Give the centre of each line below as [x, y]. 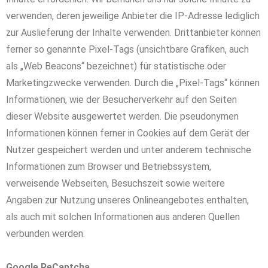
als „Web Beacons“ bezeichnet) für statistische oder [116, 66]
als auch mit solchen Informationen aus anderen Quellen [123, 217]
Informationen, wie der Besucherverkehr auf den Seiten [121, 100]
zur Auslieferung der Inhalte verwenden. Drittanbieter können [133, 33]
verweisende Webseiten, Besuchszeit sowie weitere [115, 183]
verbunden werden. [45, 234]
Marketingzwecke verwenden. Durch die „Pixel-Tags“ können [133, 83]
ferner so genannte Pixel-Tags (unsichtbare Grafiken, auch [127, 49]
